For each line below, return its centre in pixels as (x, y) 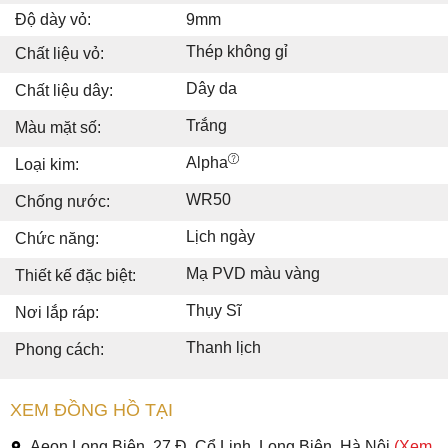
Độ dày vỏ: (53, 19)
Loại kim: (47, 164)
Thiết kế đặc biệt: (75, 275)
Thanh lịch (223, 347)
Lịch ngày (220, 236)
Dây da (211, 88)
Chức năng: (57, 238)
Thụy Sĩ (213, 310)
